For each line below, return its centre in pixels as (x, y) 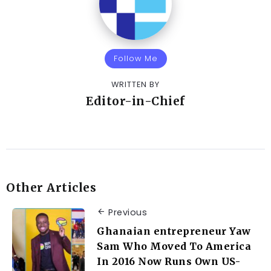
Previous (128, 213)
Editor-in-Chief (135, 101)
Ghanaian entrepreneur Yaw (174, 231)
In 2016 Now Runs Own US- (168, 261)
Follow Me (135, 59)
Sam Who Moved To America (174, 246)
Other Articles (51, 188)
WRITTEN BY (135, 85)
